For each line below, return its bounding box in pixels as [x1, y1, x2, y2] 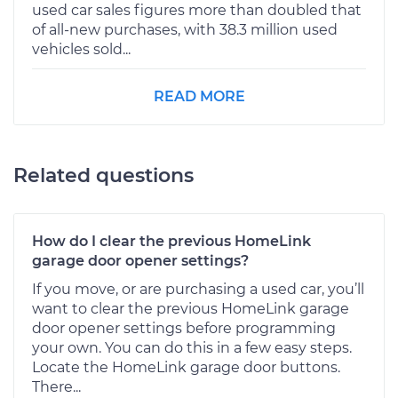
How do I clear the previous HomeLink [32, 233, 311, 251]
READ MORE [153, 88, 245, 106]
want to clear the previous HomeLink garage [32, 300, 349, 318]
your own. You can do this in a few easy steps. [32, 339, 352, 357]
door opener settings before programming [32, 320, 336, 338]
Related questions [13, 163, 194, 188]
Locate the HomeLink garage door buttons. [32, 359, 340, 377]
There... [32, 378, 81, 396]
